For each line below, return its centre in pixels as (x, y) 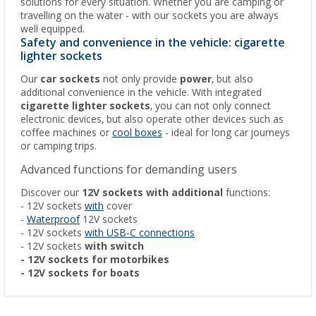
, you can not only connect (211, 106)
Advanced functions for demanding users (129, 170)
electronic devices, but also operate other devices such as (152, 120)
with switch (114, 247)
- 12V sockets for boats (80, 273)
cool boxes (137, 133)
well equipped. (53, 29)
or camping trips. (59, 146)
